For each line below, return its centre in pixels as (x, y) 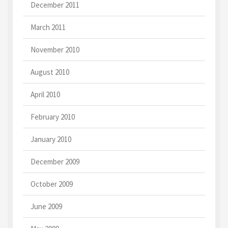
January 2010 (51, 139)
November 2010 (55, 50)
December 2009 (55, 162)
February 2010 (53, 117)
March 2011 (48, 27)
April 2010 (45, 94)
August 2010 (50, 72)
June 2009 (46, 206)
